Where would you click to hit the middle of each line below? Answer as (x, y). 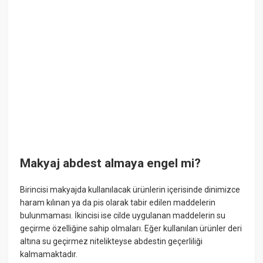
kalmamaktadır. (49, 254)
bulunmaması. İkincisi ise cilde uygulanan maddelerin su (123, 216)
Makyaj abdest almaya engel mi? (111, 163)
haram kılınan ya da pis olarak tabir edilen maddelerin (118, 203)
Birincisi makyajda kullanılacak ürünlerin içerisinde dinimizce (130, 190)
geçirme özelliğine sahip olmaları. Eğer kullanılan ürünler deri (131, 229)
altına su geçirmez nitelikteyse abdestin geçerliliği (112, 242)
